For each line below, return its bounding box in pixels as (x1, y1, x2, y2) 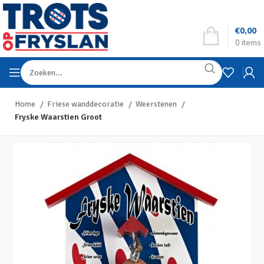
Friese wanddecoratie (47, 99, 126, 109)
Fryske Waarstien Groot (15, 112, 102, 122)
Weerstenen (136, 99, 179, 109)
